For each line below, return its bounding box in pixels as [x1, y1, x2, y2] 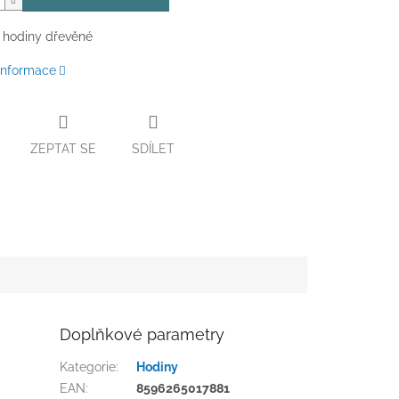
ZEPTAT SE [29, 141, 96, 156]
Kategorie [60, 359, 117, 374]
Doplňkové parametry [60, 324, 225, 344]
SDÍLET [131, 141, 175, 156]
